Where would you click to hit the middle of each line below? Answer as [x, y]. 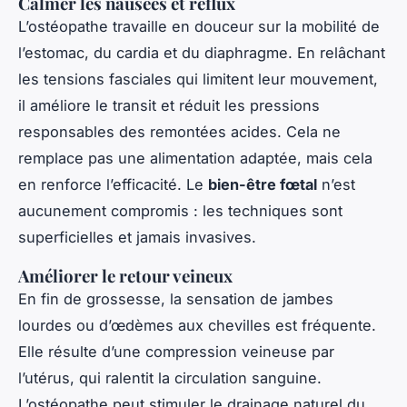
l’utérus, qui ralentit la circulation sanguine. [170, 378]
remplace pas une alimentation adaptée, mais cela [195, 159]
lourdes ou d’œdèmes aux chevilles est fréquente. [197, 326]
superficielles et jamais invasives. [137, 238]
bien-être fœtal [263, 185]
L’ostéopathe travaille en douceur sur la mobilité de [199, 27]
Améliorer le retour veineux [125, 276]
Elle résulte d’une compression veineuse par [176, 352]
